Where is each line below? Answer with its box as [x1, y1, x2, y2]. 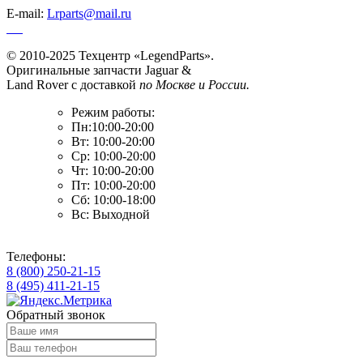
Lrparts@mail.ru [47, 6, 131, 21]
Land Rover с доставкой [6, 78, 139, 92]
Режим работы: [71, 105, 155, 120]
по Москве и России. [139, 78, 250, 92]
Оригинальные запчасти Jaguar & [6, 63, 191, 78]
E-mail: [6, 6, 47, 21]
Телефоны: [6, 250, 66, 264]
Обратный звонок [6, 308, 105, 322]
